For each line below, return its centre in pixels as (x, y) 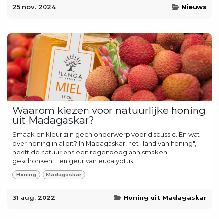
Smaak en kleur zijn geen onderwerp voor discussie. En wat (106, 135)
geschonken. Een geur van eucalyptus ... (76, 161)
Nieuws (194, 7)
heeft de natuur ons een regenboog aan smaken (90, 152)
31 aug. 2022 (34, 198)
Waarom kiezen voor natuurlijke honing (109, 110)
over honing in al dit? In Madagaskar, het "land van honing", (104, 143)
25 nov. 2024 (34, 7)
